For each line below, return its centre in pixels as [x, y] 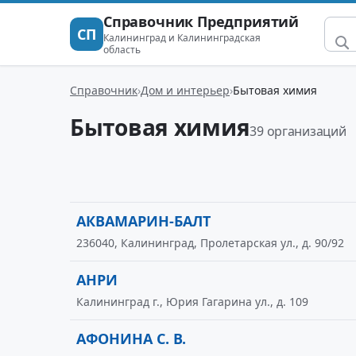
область [122, 50]
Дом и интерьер [185, 90]
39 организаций [298, 131]
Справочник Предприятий [201, 21]
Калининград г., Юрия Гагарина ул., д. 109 [192, 302]
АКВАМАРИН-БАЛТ [143, 221]
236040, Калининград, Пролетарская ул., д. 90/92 [210, 243]
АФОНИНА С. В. [131, 339]
